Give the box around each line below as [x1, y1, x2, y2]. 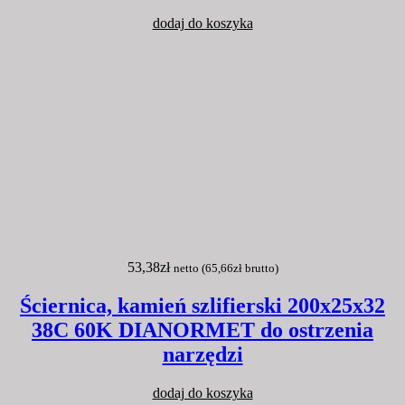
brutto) [241, 261, 278, 276]
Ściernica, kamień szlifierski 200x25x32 [20, 294, 385, 318]
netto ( [173, 261, 205, 276]
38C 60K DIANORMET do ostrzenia [32, 318, 373, 343]
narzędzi [162, 343, 243, 367]
